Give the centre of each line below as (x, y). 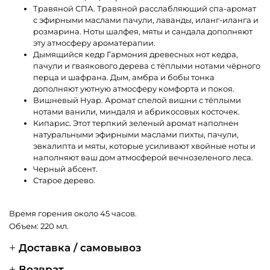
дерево (79, 180)
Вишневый (56, 100)
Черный (49, 168)
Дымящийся (58, 54)
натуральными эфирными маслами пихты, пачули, (136, 134)
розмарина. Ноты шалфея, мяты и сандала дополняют (143, 31)
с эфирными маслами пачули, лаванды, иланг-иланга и (146, 20)
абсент (82, 168)
